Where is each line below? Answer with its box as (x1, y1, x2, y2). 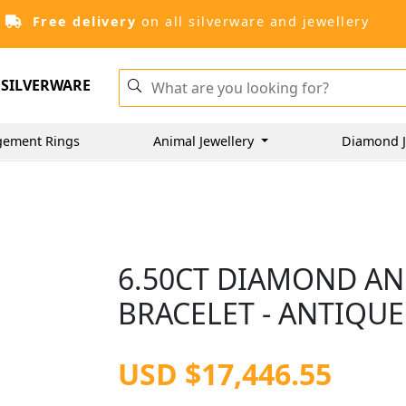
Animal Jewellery (153, 131, 257, 150)
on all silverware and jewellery (136, 13, 369, 30)
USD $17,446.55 (118, 354, 333, 393)
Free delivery (32, 13, 136, 30)
